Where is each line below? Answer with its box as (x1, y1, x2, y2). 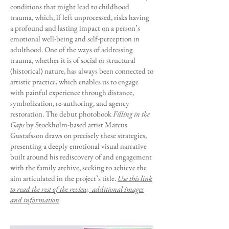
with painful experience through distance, (10, 87, 134, 97)
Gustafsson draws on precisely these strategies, (10, 130, 147, 140)
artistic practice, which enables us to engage (10, 77, 139, 86)
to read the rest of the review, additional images (10, 184, 144, 194)
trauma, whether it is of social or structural (10, 55, 135, 65)
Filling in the (113, 109, 150, 119)
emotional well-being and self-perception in (10, 34, 140, 43)
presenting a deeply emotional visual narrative (10, 141, 147, 151)
